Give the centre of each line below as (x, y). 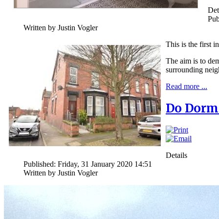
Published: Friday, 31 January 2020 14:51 (88, 164)
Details (176, 155)
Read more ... (186, 87)
